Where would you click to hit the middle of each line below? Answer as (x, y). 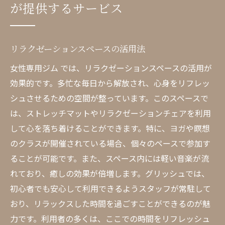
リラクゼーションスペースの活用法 (78, 48)
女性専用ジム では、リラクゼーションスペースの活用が (111, 68)
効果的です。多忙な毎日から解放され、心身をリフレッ (110, 83)
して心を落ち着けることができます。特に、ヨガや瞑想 (110, 128)
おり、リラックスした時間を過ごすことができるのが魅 (110, 203)
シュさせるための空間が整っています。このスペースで (109, 98)
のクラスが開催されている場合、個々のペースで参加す (110, 143)
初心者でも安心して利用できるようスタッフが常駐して (110, 188)
